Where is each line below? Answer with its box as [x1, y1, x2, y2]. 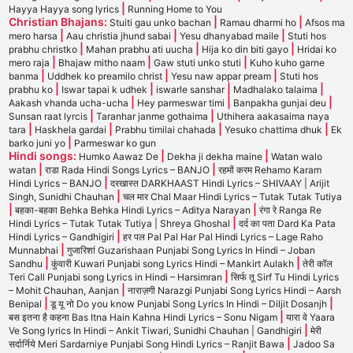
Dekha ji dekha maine [166, 150, 265, 162]
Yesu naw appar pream [170, 70, 273, 82]
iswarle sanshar [155, 84, 227, 95]
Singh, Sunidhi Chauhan [8, 191, 117, 203]
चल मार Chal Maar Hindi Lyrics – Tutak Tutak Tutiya [122, 191, 342, 203]
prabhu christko [8, 43, 80, 55]
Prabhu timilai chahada [114, 124, 218, 136]
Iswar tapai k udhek [61, 84, 150, 95]
